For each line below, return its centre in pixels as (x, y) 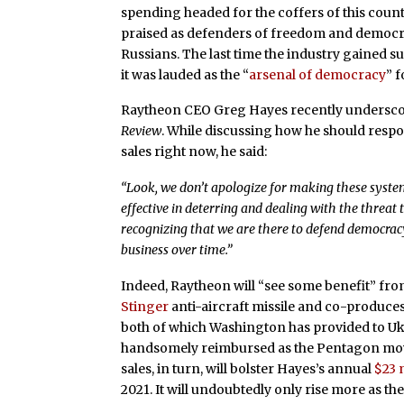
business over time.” (177, 250)
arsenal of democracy (318, 74)
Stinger (145, 307)
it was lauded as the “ (185, 74)
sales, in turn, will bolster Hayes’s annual (248, 369)
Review (142, 131)
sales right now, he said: (194, 152)
